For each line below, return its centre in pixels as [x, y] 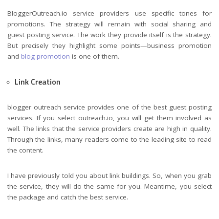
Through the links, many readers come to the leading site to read [109, 140]
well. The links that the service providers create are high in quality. [109, 129]
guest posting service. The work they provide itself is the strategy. [109, 35]
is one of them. [95, 56]
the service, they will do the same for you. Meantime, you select [109, 186]
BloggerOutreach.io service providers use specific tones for [109, 13]
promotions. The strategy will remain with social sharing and [109, 24]
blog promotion [45, 56]
